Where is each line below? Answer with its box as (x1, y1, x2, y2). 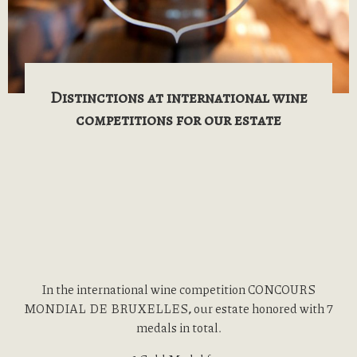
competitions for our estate (76, 108, 281, 131)
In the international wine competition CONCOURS (41, 280, 316, 298)
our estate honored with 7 (191, 299, 333, 317)
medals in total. (135, 318, 222, 336)
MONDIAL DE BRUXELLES (24, 299, 188, 317)
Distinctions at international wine (49, 86, 308, 108)
